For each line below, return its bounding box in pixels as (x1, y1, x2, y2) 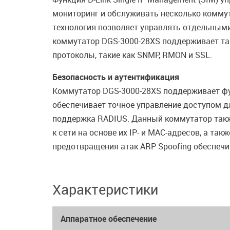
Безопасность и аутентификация (52, 71, 179, 83)
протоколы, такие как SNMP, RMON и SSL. (52, 49, 212, 61)
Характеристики (52, 180, 158, 199)
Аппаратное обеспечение (61, 213, 157, 224)
